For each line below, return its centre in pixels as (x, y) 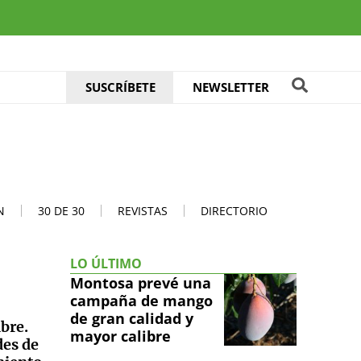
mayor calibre (120, 336)
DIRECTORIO (234, 210)
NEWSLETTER (230, 87)
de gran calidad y (132, 318)
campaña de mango (141, 300)
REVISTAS (143, 210)
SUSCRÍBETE (120, 87)
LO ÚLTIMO (106, 263)
